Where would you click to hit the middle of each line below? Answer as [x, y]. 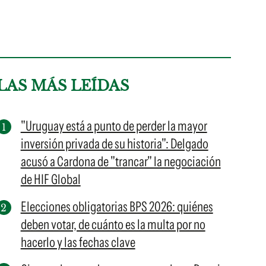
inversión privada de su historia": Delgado [114, 144]
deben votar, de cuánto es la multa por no [113, 224]
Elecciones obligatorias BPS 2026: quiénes [117, 207]
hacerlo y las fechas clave [78, 242]
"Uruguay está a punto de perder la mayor [114, 126]
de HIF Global [50, 179]
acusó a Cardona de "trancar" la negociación [121, 161]
